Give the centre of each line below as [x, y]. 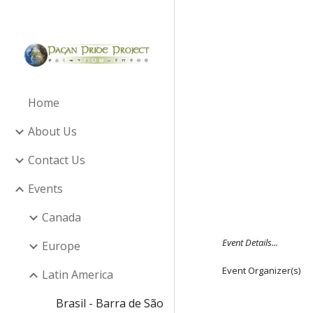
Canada [61, 217]
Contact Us [57, 160]
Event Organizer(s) [262, 270]
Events [45, 189]
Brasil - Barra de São [110, 303]
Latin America [78, 275]
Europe [61, 246]
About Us [52, 131]
